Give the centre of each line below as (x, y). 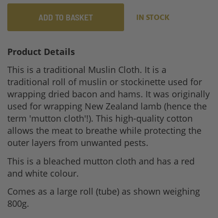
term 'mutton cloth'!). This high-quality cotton (100, 118)
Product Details (41, 51)
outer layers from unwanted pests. (78, 143)
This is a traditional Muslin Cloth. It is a (87, 70)
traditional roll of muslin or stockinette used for (105, 82)
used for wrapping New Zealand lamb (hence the (107, 106)
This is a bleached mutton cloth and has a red (101, 161)
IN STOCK (153, 18)
